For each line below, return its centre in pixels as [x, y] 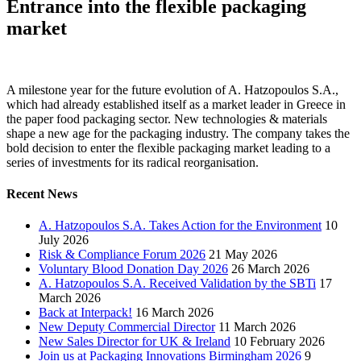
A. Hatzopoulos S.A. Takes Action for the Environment [180, 226]
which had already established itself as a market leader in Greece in [176, 104]
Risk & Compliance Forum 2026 [122, 255]
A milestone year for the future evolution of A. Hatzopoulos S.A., [172, 89]
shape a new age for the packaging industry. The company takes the [178, 133]
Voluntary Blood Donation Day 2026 [133, 269]
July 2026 [64, 240]
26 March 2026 [270, 269]
